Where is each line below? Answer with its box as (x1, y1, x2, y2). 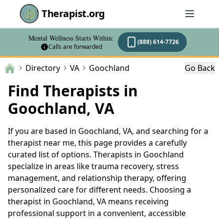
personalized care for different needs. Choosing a (8, 184, 191, 195)
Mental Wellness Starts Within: (28, 33, 114, 43)
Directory (25, 62, 60, 73)
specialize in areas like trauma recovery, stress (8, 160, 179, 172)
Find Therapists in (8, 80, 138, 101)
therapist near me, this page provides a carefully (8, 137, 187, 148)
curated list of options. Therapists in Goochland (8, 149, 184, 160)
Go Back (185, 62, 215, 73)
